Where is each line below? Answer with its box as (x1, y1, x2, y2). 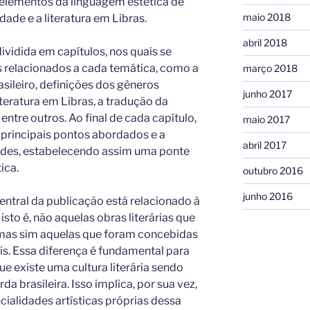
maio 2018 (242, 10, 291, 23)
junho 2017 (242, 87, 292, 100)
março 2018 (242, 62, 298, 74)
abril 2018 (242, 36, 287, 48)
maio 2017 (242, 113, 290, 125)
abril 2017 (242, 138, 286, 151)
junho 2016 (242, 190, 293, 202)
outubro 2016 (242, 164, 303, 176)
